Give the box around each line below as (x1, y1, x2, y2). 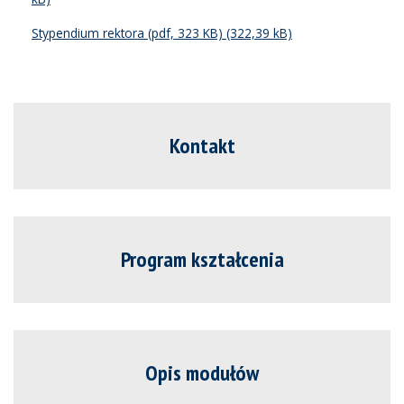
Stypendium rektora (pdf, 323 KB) (32, 24, 223, 42)
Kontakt (169, 132, 235, 161)
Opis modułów (145, 359, 259, 388)
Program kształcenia (120, 245, 284, 274)
